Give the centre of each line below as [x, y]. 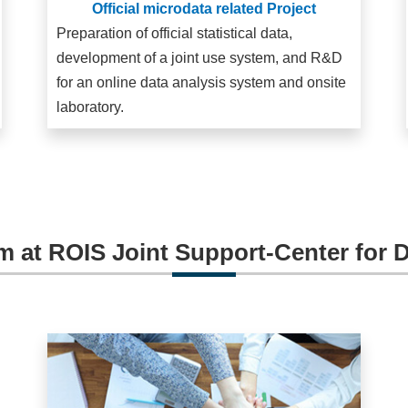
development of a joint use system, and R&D [200, 58]
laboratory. [91, 107]
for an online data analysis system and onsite [202, 83]
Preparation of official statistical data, [175, 34]
